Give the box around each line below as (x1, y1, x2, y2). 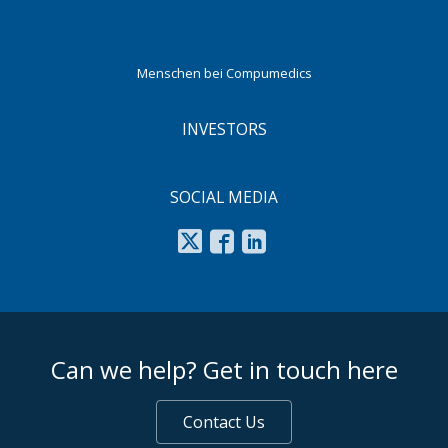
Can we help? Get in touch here (50, 352, 398, 386)
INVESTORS (181, 117, 267, 140)
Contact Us (183, 410, 265, 433)
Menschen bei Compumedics (136, 63, 312, 82)
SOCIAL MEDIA (170, 185, 278, 208)
